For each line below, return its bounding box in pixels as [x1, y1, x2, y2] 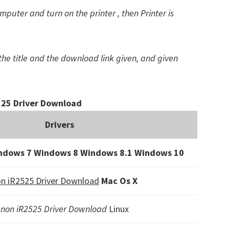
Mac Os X [101, 175, 138, 187]
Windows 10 [134, 147, 184, 158]
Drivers [45, 119, 74, 130]
